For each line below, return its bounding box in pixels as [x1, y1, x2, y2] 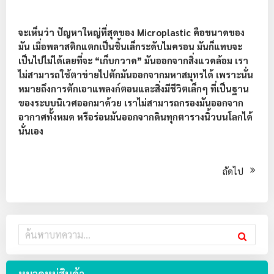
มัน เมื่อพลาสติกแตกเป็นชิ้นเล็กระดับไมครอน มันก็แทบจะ [18, 40, 242, 52]
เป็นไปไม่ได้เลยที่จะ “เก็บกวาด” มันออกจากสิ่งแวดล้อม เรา [18, 54, 248, 66]
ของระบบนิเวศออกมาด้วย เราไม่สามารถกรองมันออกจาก [18, 97, 243, 108]
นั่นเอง [18, 125, 43, 136]
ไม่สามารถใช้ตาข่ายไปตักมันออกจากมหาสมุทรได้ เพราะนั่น [18, 68, 253, 80]
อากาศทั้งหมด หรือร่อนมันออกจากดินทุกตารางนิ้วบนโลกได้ [18, 111, 253, 122]
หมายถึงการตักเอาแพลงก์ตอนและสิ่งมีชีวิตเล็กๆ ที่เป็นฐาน [18, 83, 249, 94]
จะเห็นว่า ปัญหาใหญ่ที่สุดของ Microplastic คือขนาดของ [18, 26, 245, 38]
